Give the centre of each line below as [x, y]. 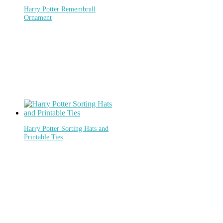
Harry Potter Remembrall [60, 9]
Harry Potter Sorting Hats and [66, 129]
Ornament [38, 18]
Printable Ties [43, 137]
